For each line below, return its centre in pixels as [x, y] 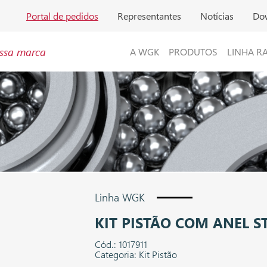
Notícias [217, 15]
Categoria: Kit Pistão [136, 254]
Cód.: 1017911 [121, 244]
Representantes [149, 15]
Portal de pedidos [62, 15]
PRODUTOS [193, 52]
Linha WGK [120, 198]
